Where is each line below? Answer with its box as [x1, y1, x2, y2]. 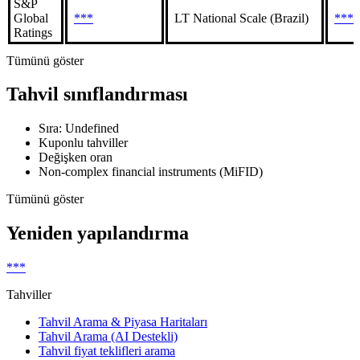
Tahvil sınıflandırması [6, 84, 188, 105]
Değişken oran [39, 150, 112, 165]
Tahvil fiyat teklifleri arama [39, 344, 175, 358]
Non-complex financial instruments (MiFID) [39, 165, 263, 179]
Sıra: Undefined [39, 121, 119, 136]
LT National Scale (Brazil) [174, 10, 309, 25]
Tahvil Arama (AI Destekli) [39, 329, 178, 344]
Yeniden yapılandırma [6, 223, 189, 244]
